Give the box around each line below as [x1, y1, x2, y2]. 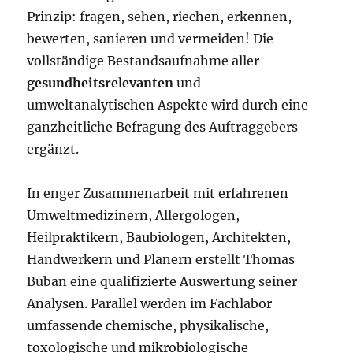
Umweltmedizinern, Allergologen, [27, 207, 240, 223]
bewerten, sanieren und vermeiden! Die [27, 31, 274, 46]
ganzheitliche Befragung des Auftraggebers [27, 119, 299, 135]
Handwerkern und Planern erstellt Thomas [27, 251, 295, 267]
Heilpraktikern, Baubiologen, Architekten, [27, 229, 292, 245]
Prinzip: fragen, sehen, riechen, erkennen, [27, 9, 292, 24]
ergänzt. [27, 141, 80, 157]
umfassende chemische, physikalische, [27, 318, 269, 333]
